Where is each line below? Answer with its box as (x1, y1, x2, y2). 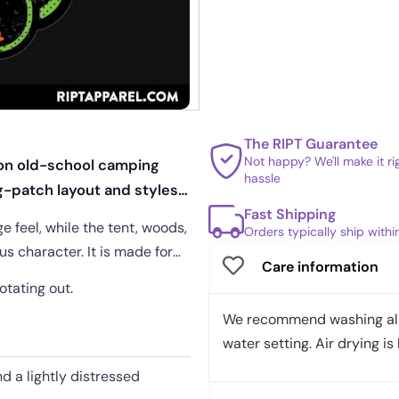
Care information (262, 256, 379, 276)
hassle (244, 170, 281, 186)
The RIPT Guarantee (244, 134, 378, 153)
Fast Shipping (244, 204, 336, 224)
